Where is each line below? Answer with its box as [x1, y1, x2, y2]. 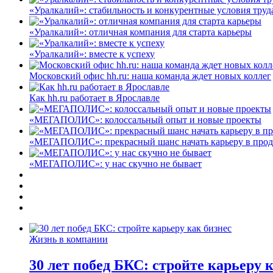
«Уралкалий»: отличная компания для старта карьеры [29, 26, 252, 37]
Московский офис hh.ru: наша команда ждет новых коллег [29, 70, 271, 81]
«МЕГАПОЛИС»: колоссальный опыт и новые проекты [29, 114, 261, 125]
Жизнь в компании [29, 233, 108, 244]
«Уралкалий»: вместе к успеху [29, 48, 155, 59]
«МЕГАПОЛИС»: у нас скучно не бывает [29, 158, 202, 169]
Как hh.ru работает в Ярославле [29, 92, 160, 103]
